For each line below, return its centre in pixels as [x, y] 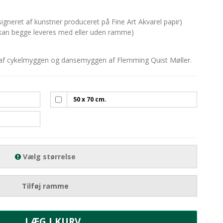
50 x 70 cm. [90, 100]
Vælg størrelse [48, 157]
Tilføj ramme [45, 186]
